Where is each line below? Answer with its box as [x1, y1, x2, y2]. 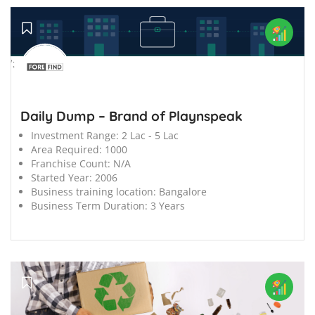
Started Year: [31, 170, 92, 184]
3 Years [150, 198, 185, 212]
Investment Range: [31, 128, 119, 142]
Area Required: [31, 142, 102, 156]
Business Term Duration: [31, 198, 148, 212]
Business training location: [31, 184, 156, 198]
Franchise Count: [31, 156, 110, 170]
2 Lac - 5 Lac [122, 128, 179, 142]
